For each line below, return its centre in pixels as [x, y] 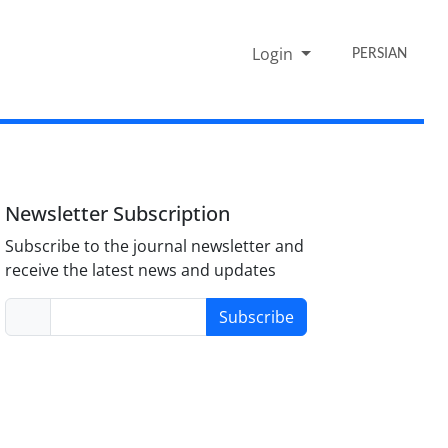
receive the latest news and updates [141, 269]
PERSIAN [380, 53]
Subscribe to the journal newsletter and [155, 245]
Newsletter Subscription [118, 213]
